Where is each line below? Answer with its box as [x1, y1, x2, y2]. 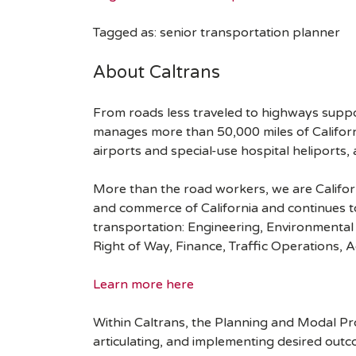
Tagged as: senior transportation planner [93, 25, 340, 41]
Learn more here [93, 277, 194, 293]
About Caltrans [93, 62, 220, 83]
